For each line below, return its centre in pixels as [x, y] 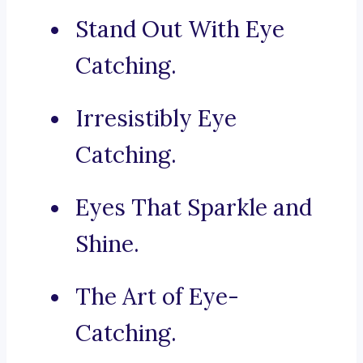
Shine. [107, 244]
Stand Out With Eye [180, 30]
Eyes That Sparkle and [194, 208]
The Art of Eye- [157, 297]
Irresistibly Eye [156, 119]
